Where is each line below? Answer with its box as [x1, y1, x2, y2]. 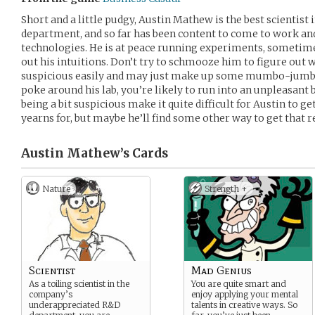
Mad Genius [191, 264, 252, 277]
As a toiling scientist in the [29, 278, 129, 289]
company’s [29, 289, 72, 300]
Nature [42, 184, 70, 194]
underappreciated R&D [29, 300, 120, 310]
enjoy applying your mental [191, 289, 298, 300]
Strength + [205, 184, 247, 194]
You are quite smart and [191, 278, 286, 289]
